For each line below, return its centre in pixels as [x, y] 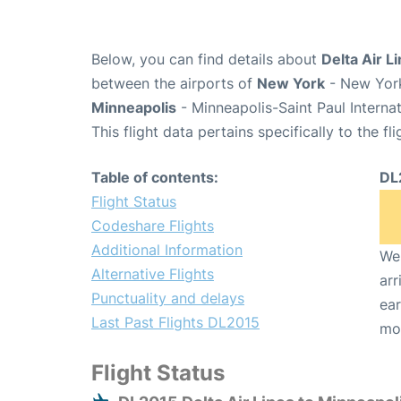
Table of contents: [155, 178]
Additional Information [167, 250]
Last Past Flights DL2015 [175, 323]
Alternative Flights [153, 274]
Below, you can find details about [206, 60]
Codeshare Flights [153, 226]
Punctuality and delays [168, 299]
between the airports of [174, 84]
